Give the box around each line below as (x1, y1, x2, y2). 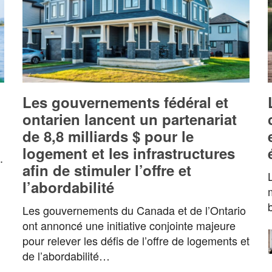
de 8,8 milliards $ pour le (22, 125, 194, 146)
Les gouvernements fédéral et (22, 91, 228, 112)
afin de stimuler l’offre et (22, 159, 191, 180)
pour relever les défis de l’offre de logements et (22, 232, 250, 248)
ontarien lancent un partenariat (22, 108, 237, 129)
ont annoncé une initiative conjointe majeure (22, 217, 236, 233)
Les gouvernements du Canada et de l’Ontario (22, 202, 246, 218)
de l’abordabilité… (22, 247, 110, 263)
